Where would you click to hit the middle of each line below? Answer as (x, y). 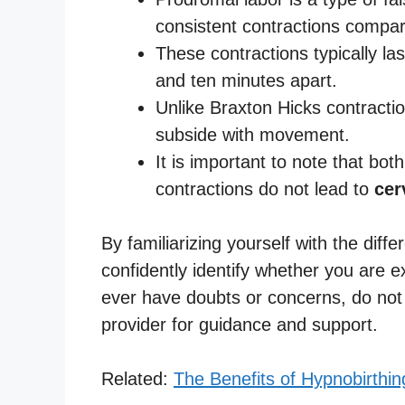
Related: (137, 378)
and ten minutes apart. (246, 80)
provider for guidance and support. (240, 324)
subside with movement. (253, 134)
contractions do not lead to (265, 188)
